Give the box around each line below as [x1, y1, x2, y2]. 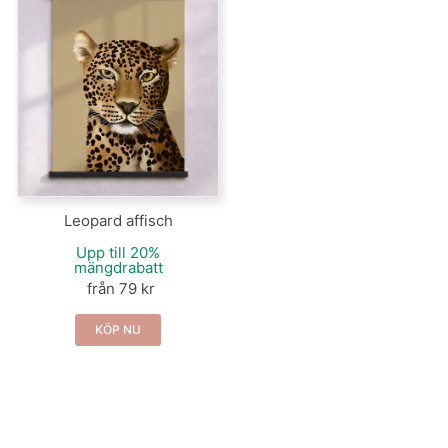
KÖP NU [95, 321, 142, 337]
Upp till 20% [76, 242, 161, 262]
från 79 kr [86, 278, 155, 298]
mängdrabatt [73, 257, 163, 277]
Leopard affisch [63, 210, 173, 230]
